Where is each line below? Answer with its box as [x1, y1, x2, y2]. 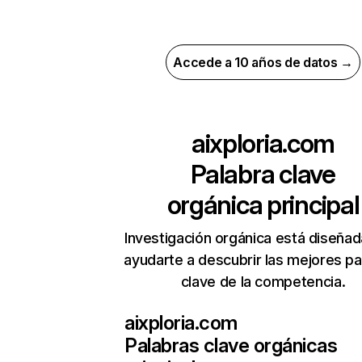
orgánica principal [166, 189, 360, 221]
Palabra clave [191, 158, 335, 190]
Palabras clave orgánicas [124, 334, 338, 357]
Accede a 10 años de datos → [173, 54, 353, 70]
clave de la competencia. [180, 273, 346, 290]
